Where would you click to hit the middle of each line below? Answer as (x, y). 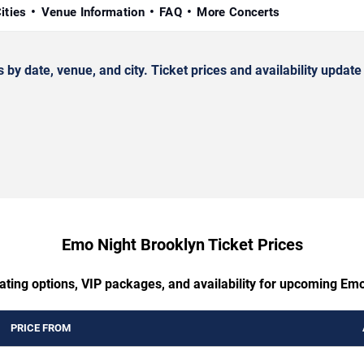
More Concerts (238, 13)
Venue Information (93, 13)
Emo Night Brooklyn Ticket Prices (182, 245)
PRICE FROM (41, 328)
